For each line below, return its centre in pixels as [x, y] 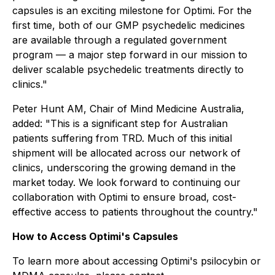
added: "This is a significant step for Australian [120, 123]
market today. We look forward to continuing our [126, 182]
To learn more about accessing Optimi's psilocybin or [137, 261]
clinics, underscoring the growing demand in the [124, 168]
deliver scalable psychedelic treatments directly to [128, 69]
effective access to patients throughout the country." [135, 212]
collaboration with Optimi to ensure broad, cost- [124, 197]
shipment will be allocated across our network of [126, 153]
